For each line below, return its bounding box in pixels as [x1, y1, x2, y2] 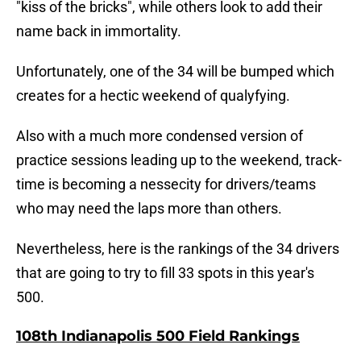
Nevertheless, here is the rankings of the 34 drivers [16, 240, 339, 258]
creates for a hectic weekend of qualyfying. [16, 87, 290, 105]
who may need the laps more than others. [16, 200, 282, 218]
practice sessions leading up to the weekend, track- [16, 151, 342, 169]
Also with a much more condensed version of [16, 127, 303, 145]
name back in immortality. [16, 23, 181, 40]
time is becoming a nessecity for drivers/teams [16, 176, 316, 193]
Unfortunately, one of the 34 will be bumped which [16, 63, 334, 81]
